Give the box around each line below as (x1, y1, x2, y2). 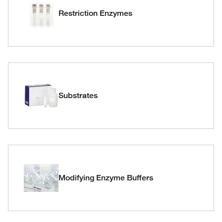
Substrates (58, 91, 98, 100)
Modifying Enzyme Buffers (58, 173, 153, 182)
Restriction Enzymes (58, 8, 132, 18)
